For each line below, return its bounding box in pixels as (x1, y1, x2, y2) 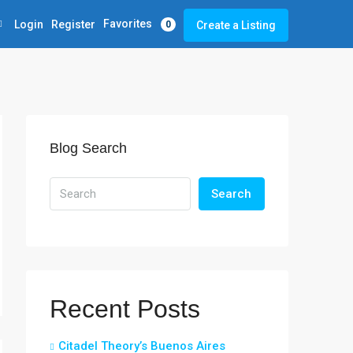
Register (51, 17, 95, 31)
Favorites (103, 17, 154, 31)
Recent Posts (50, 295, 200, 323)
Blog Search (50, 140, 127, 156)
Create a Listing (196, 18, 276, 32)
